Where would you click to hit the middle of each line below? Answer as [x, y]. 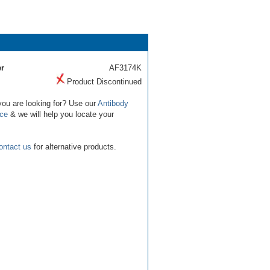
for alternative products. [74, 146]
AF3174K [125, 67]
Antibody [113, 103]
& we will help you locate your [61, 114]
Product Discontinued [103, 81]
